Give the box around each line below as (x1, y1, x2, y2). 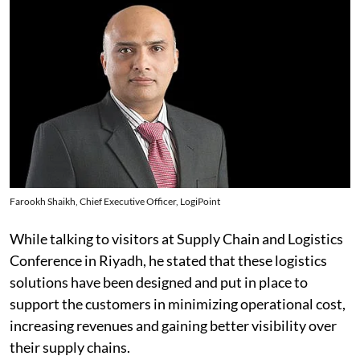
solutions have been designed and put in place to (10, 273, 308, 292)
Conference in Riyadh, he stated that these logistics (10, 252, 327, 270)
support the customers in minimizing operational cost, (10, 295, 346, 313)
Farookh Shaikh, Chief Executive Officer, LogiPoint (10, 195, 220, 208)
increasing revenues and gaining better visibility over (10, 317, 337, 335)
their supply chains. (10, 338, 130, 357)
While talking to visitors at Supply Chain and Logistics (10, 230, 343, 248)
